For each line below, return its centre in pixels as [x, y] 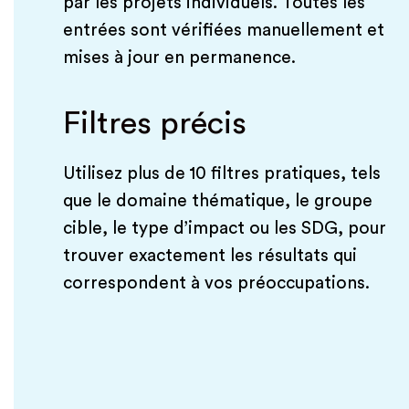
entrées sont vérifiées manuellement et [223, 31]
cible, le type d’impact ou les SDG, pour [224, 229]
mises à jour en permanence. [179, 58]
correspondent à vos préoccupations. [216, 283]
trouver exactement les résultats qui [210, 256]
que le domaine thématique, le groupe [217, 201]
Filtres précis [154, 124]
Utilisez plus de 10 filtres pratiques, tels [221, 174]
